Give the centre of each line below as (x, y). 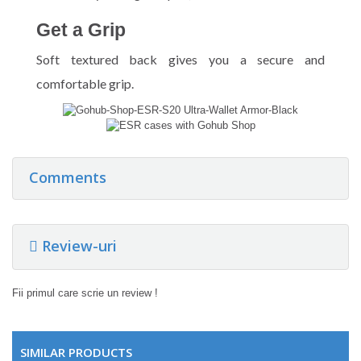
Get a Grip (81, 29)
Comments (68, 177)
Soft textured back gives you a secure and (180, 59)
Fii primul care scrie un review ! (85, 293)
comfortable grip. (85, 83)
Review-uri (77, 246)
